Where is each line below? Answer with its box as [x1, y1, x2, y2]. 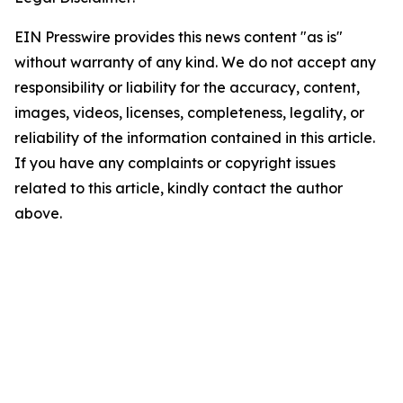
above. [14, 204, 62, 222]
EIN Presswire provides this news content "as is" [14, 28, 343, 46]
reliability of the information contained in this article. [14, 129, 375, 147]
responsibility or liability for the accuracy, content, [14, 78, 360, 96]
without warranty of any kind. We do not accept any [14, 53, 376, 71]
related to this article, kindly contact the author [14, 179, 343, 197]
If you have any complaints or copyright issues [14, 154, 336, 172]
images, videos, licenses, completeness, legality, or [14, 103, 364, 121]
